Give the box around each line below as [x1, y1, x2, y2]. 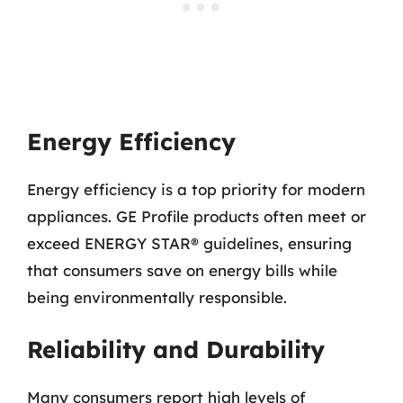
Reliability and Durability [27, 335, 325, 364]
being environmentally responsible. [27, 287, 287, 307]
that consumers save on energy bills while [27, 260, 337, 280]
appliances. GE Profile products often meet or [27, 206, 366, 226]
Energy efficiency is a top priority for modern [27, 179, 365, 199]
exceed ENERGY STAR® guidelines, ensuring [27, 233, 352, 253]
